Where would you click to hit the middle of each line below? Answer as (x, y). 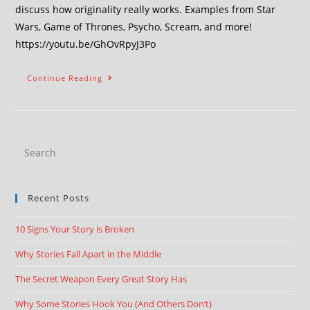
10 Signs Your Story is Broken (75, 229)
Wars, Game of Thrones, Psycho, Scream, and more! (134, 27)
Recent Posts (59, 198)
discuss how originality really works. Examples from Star (146, 9)
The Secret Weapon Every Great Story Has (101, 279)
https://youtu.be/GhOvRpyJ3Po (86, 44)
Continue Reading (65, 78)
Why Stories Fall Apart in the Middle (89, 254)
